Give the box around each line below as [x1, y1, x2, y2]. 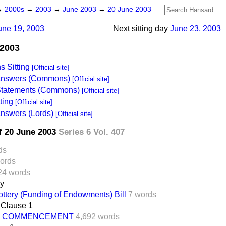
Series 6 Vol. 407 [59, 127, 125, 137]
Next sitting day [113, 24, 168, 33]
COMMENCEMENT [2, 212, 74, 221]
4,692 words [76, 212, 120, 221]
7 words [128, 190, 156, 199]
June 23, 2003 [170, 24, 221, 33]
